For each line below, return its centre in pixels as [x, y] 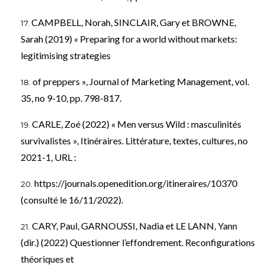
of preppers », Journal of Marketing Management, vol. [141, 81]
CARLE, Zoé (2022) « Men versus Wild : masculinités [137, 124]
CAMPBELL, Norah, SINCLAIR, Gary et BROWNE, [134, 22]
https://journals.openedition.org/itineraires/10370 [136, 183]
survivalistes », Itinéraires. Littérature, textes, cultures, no [134, 140]
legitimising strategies [66, 55]
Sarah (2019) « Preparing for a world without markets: [129, 38]
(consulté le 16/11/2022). [72, 199]
